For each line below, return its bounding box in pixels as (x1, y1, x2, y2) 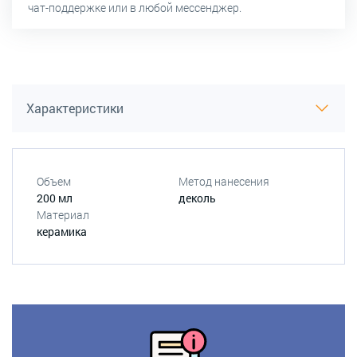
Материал (37, 206, 89, 222)
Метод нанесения (178, 173, 269, 189)
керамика (37, 223, 87, 239)
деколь (178, 190, 216, 206)
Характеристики (26, 99, 124, 116)
